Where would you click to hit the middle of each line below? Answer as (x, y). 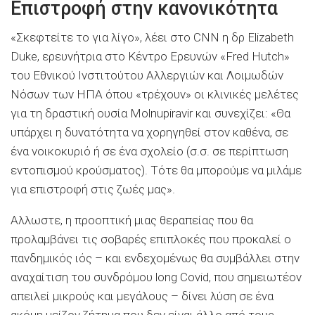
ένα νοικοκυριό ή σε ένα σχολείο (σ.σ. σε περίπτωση (149, 151)
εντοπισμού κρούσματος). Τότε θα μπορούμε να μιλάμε (156, 170)
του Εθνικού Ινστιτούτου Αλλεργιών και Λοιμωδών (147, 75)
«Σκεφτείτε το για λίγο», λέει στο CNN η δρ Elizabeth (152, 37)
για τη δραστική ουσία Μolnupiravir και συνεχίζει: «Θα (150, 113)
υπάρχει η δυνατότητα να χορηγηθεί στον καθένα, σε (149, 132)
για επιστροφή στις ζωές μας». (93, 189)
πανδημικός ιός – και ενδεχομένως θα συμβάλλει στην (155, 258)
